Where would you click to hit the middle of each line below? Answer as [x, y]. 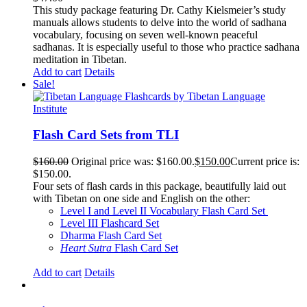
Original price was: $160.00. [133, 161]
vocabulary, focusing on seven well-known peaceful [145, 34]
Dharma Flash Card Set [111, 235]
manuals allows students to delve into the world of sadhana [160, 22]
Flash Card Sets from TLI [106, 135]
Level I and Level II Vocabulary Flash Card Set [164, 211]
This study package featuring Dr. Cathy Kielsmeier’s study [159, 10]
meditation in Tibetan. [83, 59]
